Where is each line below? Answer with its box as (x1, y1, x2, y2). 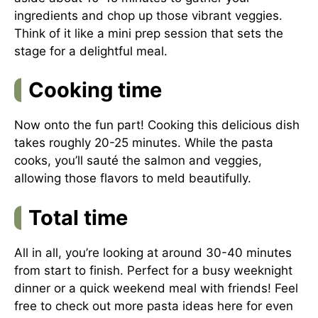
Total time (28, 204, 128, 230)
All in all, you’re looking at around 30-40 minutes (14, 245, 292, 260)
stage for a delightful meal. (14, 43, 168, 58)
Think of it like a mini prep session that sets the (14, 26, 283, 40)
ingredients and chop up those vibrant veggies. (14, 8, 283, 23)
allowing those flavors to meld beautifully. (14, 171, 251, 185)
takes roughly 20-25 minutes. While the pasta (14, 136, 273, 150)
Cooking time (28, 77, 162, 102)
